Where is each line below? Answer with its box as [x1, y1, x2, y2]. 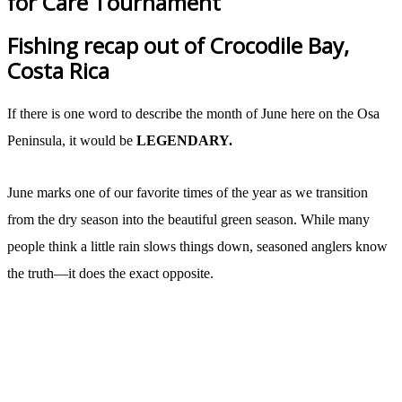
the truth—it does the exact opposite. [7, 266, 214, 282]
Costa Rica [7, 55, 109, 85]
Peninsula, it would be [7, 133, 136, 149]
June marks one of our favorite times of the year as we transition [7, 185, 368, 201]
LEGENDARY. [136, 133, 232, 149]
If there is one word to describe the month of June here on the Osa [7, 106, 380, 122]
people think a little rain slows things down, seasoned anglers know [7, 239, 388, 255]
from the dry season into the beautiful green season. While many [7, 212, 370, 228]
